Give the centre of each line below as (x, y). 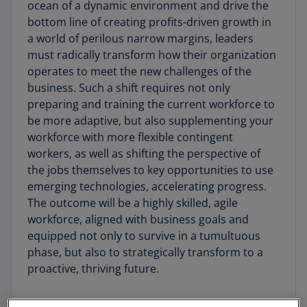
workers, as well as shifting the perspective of (144, 153)
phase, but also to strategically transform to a (145, 252)
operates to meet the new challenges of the (139, 71)
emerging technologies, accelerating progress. (147, 186)
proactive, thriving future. (93, 269)
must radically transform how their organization (152, 55)
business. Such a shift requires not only (129, 88)
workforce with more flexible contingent (130, 137)
